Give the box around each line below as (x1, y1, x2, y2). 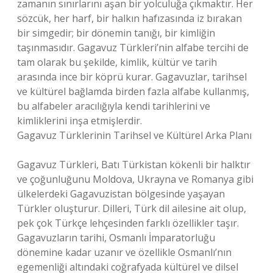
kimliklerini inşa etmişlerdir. (17, 114, 142, 127)
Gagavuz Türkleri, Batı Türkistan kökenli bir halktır (17, 158, 250, 171)
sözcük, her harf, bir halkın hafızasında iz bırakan (17, 12, 242, 25)
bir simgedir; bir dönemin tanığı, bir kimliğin (17, 26, 215, 40)
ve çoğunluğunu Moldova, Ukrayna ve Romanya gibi (17, 172, 253, 186)
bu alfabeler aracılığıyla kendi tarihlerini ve (17, 99, 210, 113)
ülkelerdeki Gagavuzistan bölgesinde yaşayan (17, 187, 225, 200)
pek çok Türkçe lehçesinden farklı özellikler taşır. (17, 216, 239, 230)
